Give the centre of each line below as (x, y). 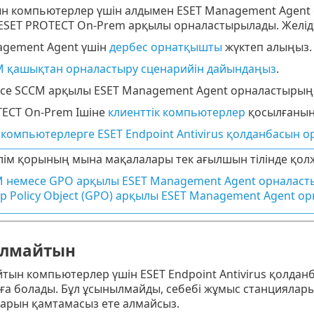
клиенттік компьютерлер (176, 112)
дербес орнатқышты (165, 47)
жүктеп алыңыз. (267, 47)
